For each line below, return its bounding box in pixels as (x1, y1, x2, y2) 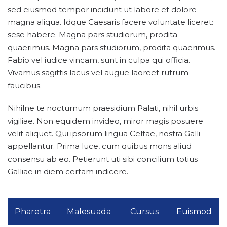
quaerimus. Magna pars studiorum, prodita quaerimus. (8, 43, 215, 52)
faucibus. (8, 81, 42, 90)
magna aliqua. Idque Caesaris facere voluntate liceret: (8, 17, 213, 27)
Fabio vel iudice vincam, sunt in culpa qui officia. (8, 55, 190, 65)
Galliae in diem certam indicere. (8, 167, 128, 176)
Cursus (130, 207, 159, 216)
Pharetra (15, 207, 51, 216)
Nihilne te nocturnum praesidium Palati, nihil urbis (8, 103, 198, 113)
